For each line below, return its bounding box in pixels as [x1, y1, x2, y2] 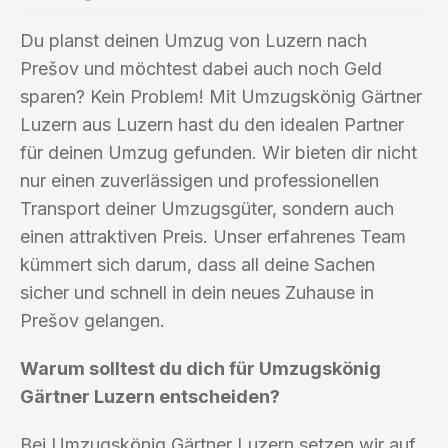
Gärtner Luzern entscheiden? [20, 385, 280, 407]
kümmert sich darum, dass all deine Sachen [20, 253, 375, 275]
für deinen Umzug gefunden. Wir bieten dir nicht [20, 141, 417, 163]
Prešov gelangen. [20, 309, 165, 331]
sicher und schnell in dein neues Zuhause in [20, 281, 374, 303]
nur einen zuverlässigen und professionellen [20, 169, 379, 191]
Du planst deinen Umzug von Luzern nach [20, 29, 367, 51]
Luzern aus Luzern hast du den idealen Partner [20, 113, 404, 135]
